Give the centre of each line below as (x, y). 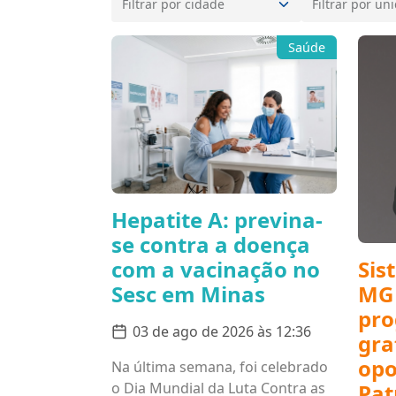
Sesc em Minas (188, 293)
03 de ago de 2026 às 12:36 (222, 331)
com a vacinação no (216, 269)
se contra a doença (211, 244)
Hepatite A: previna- (217, 219)
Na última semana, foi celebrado (220, 366)
